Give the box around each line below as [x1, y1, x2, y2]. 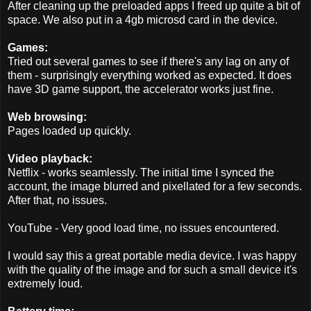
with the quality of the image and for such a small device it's [8, 264, 297, 276]
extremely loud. [8, 278, 83, 290]
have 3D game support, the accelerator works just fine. [8, 83, 274, 96]
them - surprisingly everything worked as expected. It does [8, 69, 292, 82]
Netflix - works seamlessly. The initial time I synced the [8, 167, 274, 179]
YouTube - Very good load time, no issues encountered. [8, 222, 279, 235]
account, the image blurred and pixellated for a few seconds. [8, 180, 302, 193]
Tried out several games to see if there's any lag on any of [8, 56, 289, 68]
